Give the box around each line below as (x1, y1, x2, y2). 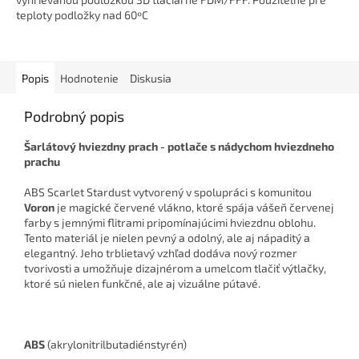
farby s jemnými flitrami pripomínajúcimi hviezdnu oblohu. (24, 216, 316, 230)
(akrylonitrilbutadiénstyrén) (45, 337, 187, 352)
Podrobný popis (24, 107, 124, 126)
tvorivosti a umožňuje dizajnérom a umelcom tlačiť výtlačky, (24, 261, 326, 276)
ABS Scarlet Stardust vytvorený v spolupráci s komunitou (24, 185, 312, 200)
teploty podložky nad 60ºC (16, 8, 148, 22)
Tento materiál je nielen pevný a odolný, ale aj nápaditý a (24, 231, 310, 245)
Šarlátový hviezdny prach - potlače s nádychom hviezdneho (24, 139, 334, 154)
